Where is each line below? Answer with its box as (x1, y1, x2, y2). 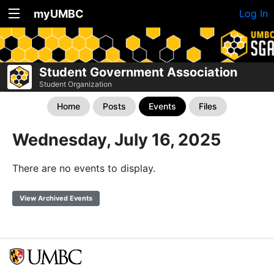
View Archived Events (20, 194, 92, 202)
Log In (239, 7, 268, 20)
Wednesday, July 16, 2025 (12, 130, 221, 150)
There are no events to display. (12, 162, 155, 174)
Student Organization (39, 80, 112, 89)
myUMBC (34, 7, 84, 20)
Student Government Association (39, 65, 237, 80)
